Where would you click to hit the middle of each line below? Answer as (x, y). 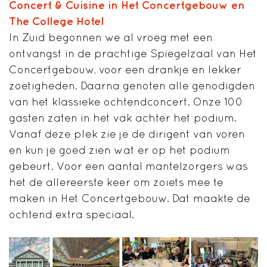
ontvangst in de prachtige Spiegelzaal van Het (133, 53)
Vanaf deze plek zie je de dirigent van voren (127, 133)
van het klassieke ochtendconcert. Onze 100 (126, 101)
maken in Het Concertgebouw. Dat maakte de (130, 198)
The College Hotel (56, 21)
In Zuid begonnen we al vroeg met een (111, 37)
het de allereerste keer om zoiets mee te (116, 182)
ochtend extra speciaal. (72, 214)
